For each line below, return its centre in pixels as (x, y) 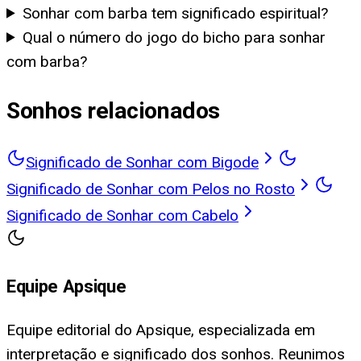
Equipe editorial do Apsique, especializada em (161, 330)
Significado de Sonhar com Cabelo (122, 215)
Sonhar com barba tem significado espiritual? (176, 13)
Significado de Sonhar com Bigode (142, 162)
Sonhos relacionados (113, 111)
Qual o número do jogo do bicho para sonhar (174, 37)
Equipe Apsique (66, 286)
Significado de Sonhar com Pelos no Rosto (151, 189)
